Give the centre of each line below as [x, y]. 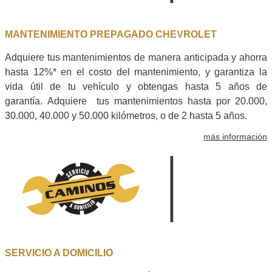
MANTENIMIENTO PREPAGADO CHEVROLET [111, 34]
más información [235, 136]
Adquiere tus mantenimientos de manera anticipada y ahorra [136, 57]
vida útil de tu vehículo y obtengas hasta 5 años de [136, 86]
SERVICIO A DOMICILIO [59, 253]
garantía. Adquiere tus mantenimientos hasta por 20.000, [136, 101]
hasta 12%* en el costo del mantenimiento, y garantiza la [136, 72]
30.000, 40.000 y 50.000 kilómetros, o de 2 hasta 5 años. [127, 115]
